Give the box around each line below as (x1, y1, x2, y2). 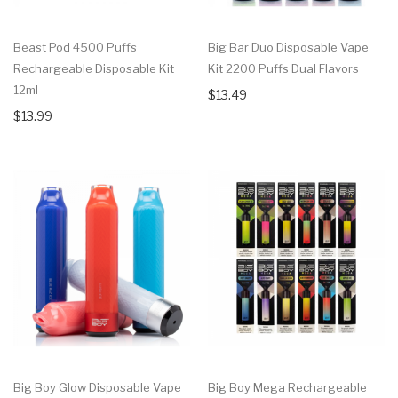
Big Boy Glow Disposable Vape (13, 379, 181, 394)
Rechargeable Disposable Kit (13, 61, 174, 76)
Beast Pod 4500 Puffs (13, 40, 137, 55)
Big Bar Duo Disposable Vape (208, 40, 369, 55)
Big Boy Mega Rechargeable (208, 379, 367, 394)
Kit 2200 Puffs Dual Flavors (208, 61, 359, 76)
